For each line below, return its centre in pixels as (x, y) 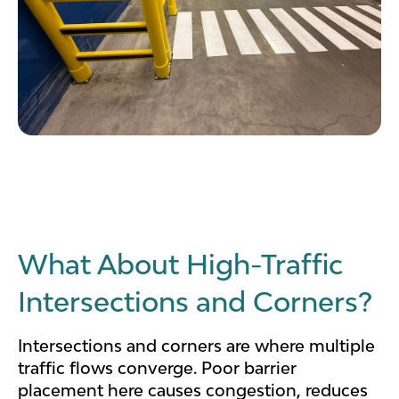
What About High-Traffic (180, 264)
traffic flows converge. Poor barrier (157, 367)
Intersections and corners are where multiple (196, 345)
